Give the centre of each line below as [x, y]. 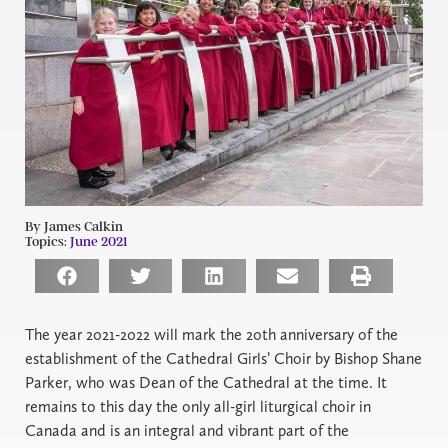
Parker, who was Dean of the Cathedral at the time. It [206, 382]
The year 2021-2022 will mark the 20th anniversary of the [211, 334]
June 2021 [99, 241]
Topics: [46, 241]
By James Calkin [74, 226]
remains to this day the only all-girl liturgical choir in [198, 406]
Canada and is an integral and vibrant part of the [187, 430]
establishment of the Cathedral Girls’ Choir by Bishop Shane [223, 358]
